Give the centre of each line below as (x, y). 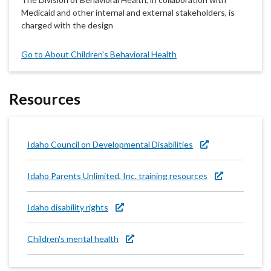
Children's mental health (73, 239)
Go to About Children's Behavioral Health (99, 54)
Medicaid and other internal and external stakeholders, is (128, 13)
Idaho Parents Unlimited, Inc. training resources (117, 176)
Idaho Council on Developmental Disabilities (110, 145)
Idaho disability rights (68, 207)
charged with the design (67, 25)
